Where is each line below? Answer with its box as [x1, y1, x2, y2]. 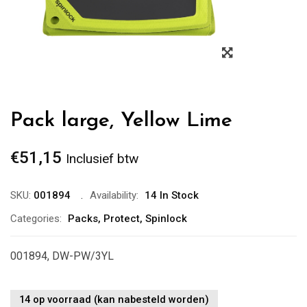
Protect [103, 212, 140, 225]
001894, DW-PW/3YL [10, 249, 114, 262]
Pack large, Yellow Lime [10, 110, 232, 132]
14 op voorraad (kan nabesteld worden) [19, 293, 209, 306]
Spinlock [145, 212, 187, 225]
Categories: [10, 212, 62, 225]
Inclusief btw [66, 151, 138, 167]
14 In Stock [145, 189, 199, 201]
